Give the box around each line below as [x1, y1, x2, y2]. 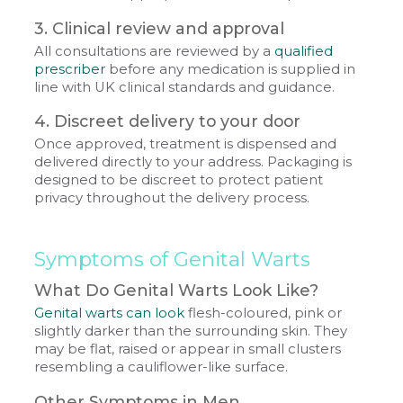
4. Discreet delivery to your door [34, 112, 301, 131]
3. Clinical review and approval [34, 19, 285, 39]
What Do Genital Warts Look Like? [34, 281, 319, 300]
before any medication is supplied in [105, 60, 356, 77]
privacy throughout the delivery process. [34, 189, 310, 206]
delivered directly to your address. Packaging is [34, 153, 353, 170]
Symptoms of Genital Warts [34, 246, 311, 273]
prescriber [34, 60, 106, 77]
